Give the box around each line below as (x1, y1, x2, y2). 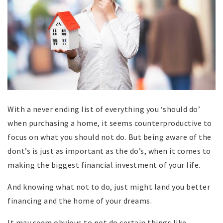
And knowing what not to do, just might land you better (7, 181, 210, 192)
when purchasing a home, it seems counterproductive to (7, 117, 212, 128)
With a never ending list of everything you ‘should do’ (7, 104, 200, 114)
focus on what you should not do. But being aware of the (7, 131, 212, 142)
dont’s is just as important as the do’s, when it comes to (7, 145, 211, 156)
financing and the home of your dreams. (7, 195, 152, 206)
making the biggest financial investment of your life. (7, 159, 201, 170)
